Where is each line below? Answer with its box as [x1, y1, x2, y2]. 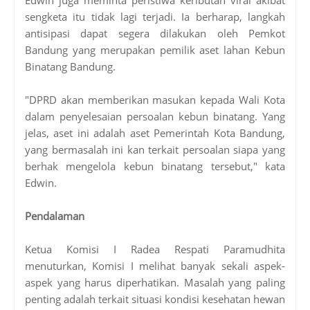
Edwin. [25, 175, 57, 190]
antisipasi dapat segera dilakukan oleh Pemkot [25, 26, 285, 40]
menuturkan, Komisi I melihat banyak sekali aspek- [25, 258, 285, 273]
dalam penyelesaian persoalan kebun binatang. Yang [25, 109, 285, 123]
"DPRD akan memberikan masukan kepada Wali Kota [25, 92, 285, 107]
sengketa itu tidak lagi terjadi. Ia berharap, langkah [25, 9, 285, 24]
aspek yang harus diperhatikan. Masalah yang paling [25, 275, 285, 289]
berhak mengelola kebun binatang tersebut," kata [25, 158, 285, 173]
